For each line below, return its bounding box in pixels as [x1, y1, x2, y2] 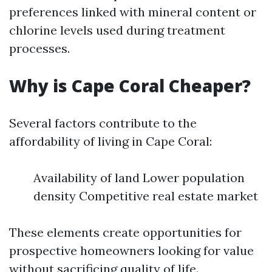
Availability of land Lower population [33, 170, 245, 185]
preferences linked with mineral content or [9, 4, 256, 19]
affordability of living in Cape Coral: [9, 134, 212, 149]
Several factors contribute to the [9, 115, 197, 131]
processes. [9, 41, 70, 56]
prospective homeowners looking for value [9, 243, 254, 258]
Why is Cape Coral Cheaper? [9, 74, 251, 97]
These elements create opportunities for [9, 225, 242, 240]
